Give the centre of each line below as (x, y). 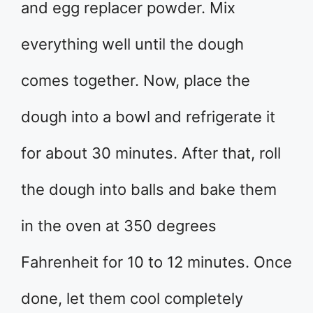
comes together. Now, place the (136, 81)
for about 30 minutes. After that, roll (151, 153)
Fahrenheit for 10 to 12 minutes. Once (156, 262)
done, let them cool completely (132, 299)
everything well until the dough (132, 44)
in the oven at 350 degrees (119, 226)
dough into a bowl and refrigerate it (148, 117)
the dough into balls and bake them (149, 190)
